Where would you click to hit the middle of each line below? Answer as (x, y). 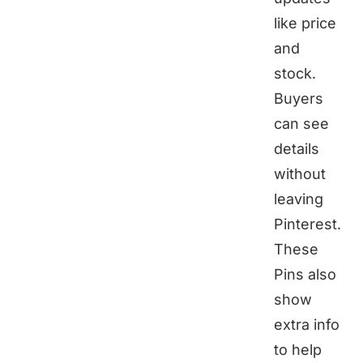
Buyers (299, 98)
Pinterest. (307, 224)
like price (305, 23)
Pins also (305, 274)
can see (301, 123)
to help (298, 349)
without (300, 173)
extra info (307, 324)
